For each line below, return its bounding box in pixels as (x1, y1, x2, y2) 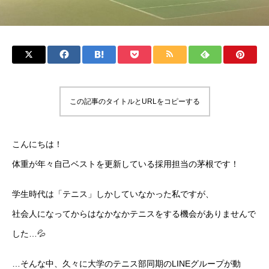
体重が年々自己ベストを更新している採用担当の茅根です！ (12, 159, 239, 169)
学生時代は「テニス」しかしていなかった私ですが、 (12, 189, 214, 199)
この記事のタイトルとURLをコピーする (69, 97, 200, 106)
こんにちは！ (12, 139, 62, 150)
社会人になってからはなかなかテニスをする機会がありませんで (12, 208, 256, 219)
